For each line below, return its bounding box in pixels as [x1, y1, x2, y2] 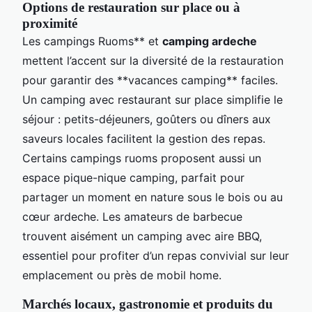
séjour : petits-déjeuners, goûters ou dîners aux [22, 111, 271, 126]
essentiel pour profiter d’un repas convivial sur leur [22, 248, 289, 263]
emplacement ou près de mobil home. [22, 267, 221, 282]
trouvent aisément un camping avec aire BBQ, [22, 228, 262, 243]
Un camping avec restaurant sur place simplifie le [22, 92, 283, 107]
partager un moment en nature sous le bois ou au [22, 189, 283, 204]
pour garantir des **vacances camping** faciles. [22, 72, 278, 87]
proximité [22, 15, 77, 31]
